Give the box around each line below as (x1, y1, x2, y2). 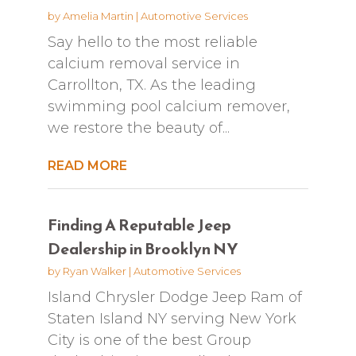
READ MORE (47, 157, 127, 173)
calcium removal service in (47, 54, 240, 72)
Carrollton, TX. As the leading (47, 75, 256, 94)
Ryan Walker (62, 264, 126, 277)
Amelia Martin (62, 9, 133, 22)
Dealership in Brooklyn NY (47, 236, 238, 261)
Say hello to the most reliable (47, 33, 257, 51)
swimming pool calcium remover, (47, 97, 290, 115)
